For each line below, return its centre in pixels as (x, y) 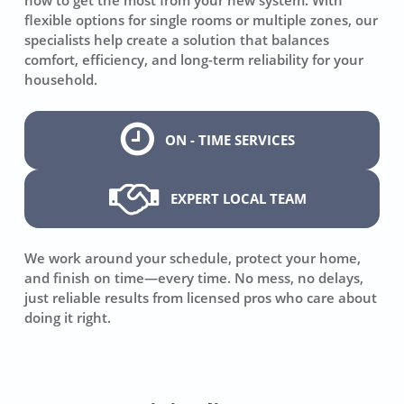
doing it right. (68, 318)
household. (61, 79)
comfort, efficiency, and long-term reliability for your (194, 59)
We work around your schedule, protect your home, (193, 258)
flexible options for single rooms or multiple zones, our (202, 19)
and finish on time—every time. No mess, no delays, (194, 278)
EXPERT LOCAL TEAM (238, 199)
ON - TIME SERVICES (230, 140)
